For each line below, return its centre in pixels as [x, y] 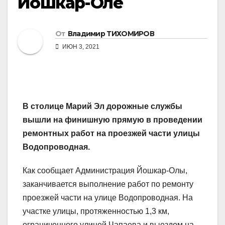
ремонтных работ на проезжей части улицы [111, 134]
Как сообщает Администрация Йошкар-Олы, [105, 171]
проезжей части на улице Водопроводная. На [108, 198]
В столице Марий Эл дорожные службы [102, 106]
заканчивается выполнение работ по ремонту [108, 184]
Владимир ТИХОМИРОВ [111, 34]
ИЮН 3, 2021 [80, 47]
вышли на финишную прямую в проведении [113, 120]
